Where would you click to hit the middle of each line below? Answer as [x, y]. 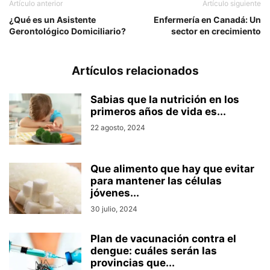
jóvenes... [115, 193]
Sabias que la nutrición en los [165, 100]
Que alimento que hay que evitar [172, 169]
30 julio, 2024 [114, 209]
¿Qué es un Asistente [52, 20]
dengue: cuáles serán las [154, 251]
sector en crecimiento [216, 31]
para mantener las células [156, 181]
